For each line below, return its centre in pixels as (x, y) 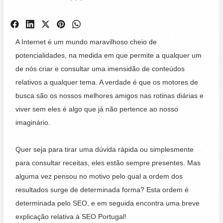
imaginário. (34, 122)
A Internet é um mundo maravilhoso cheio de (86, 42)
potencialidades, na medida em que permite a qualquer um (109, 55)
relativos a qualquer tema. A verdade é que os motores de (107, 82)
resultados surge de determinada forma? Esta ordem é (102, 190)
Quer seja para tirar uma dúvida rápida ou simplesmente (105, 150)
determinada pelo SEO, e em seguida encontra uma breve (108, 204)
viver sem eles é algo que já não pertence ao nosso (97, 109)
